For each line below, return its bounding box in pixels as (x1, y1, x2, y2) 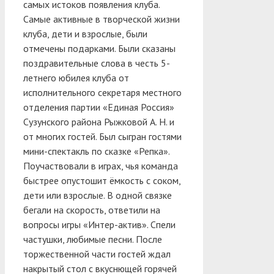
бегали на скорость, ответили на (23, 203, 160, 216)
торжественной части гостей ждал (23, 247, 171, 260)
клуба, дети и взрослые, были (23, 27, 147, 40)
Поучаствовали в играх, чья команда (23, 159, 178, 172)
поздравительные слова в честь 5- (23, 56, 170, 69)
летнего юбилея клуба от (23, 71, 129, 84)
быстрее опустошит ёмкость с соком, (23, 174, 180, 187)
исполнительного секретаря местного (23, 86, 182, 98)
